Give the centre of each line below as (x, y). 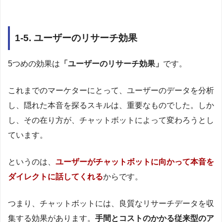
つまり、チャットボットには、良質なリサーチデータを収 (111, 204)
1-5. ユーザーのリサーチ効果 (76, 38)
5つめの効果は (34, 64)
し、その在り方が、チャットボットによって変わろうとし (111, 120)
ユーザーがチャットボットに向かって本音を (135, 162)
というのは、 (32, 162)
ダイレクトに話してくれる (55, 177)
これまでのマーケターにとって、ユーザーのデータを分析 (111, 91)
